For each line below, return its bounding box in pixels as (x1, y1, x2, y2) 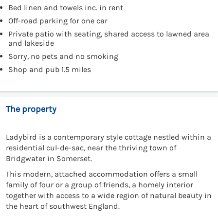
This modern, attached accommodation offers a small (6, 169, 198, 179)
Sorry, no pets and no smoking (8, 51, 118, 61)
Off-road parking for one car (8, 16, 108, 25)
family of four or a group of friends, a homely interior (6, 180, 193, 189)
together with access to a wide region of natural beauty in (6, 190, 212, 200)
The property (6, 103, 56, 114)
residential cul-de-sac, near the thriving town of (6, 143, 176, 152)
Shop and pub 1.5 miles (8, 64, 91, 74)
